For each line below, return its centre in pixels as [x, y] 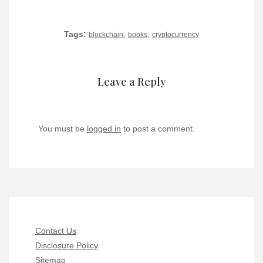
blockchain [106, 35]
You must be [63, 129]
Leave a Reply [131, 82]
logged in [104, 129]
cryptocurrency [176, 35]
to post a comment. [158, 129]
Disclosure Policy [67, 246]
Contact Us [56, 231]
